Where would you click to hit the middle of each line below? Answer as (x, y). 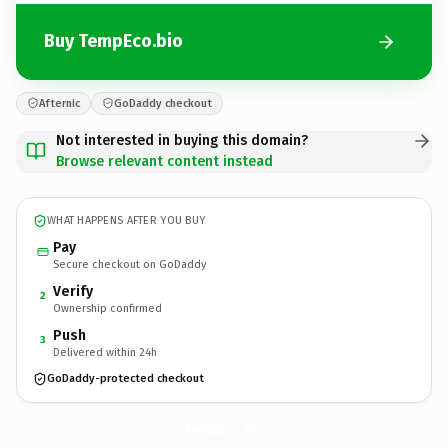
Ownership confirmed (107, 308)
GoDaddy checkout (163, 103)
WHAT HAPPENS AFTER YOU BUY (126, 220)
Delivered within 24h (105, 352)
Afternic (59, 103)
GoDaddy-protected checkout (125, 378)
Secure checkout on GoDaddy (129, 264)
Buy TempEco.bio (113, 41)
